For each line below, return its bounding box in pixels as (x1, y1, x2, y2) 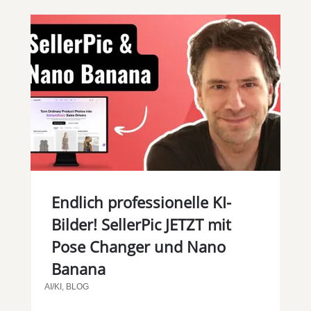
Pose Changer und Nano (51, 235, 226, 257)
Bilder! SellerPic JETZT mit (51, 213, 231, 235)
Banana (51, 258, 106, 279)
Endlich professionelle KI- (51, 191, 231, 212)
